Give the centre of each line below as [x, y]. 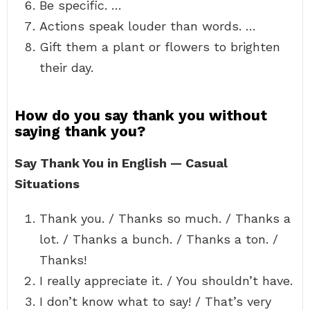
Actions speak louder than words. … [148, 26]
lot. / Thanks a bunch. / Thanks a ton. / [159, 239]
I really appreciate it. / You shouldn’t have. [166, 281]
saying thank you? [80, 131]
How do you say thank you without [141, 115]
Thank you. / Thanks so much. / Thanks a [165, 218]
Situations [47, 184]
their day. [66, 67]
